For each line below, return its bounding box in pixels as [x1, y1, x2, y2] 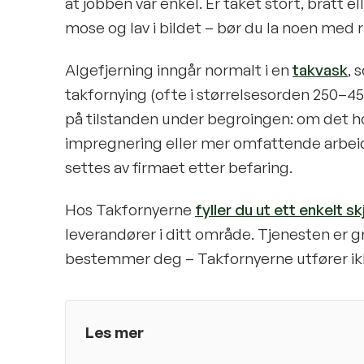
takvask [292, 60, 348, 80]
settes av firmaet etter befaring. [65, 158, 292, 177]
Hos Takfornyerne [65, 200, 192, 219]
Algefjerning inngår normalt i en [65, 60, 289, 80]
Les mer [85, 323, 144, 342]
